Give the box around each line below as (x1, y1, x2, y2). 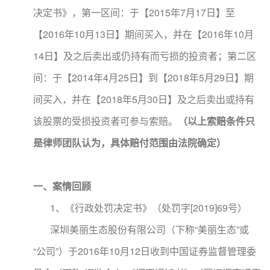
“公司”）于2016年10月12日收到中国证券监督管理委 (33, 244, 256, 258)
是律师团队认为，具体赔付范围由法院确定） (33, 136, 226, 149)
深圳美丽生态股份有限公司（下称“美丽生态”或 (33, 222, 249, 236)
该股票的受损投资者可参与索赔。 (33, 114, 178, 128)
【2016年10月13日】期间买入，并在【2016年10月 (33, 27, 254, 41)
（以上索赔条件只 (178, 114, 255, 128)
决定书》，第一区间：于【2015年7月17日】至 (33, 5, 235, 19)
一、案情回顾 (33, 179, 91, 193)
